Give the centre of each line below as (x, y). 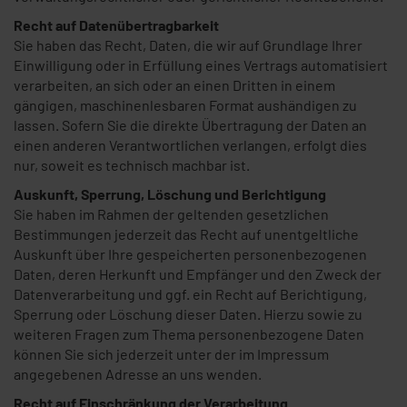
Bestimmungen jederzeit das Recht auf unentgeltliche (186, 234)
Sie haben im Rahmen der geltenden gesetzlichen (171, 214)
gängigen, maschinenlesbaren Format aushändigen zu (185, 105)
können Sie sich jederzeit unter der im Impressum (171, 354)
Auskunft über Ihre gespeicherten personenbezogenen (190, 254)
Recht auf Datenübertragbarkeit (116, 25)
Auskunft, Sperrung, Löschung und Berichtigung (170, 194)
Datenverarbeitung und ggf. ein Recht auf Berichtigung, (190, 294)
